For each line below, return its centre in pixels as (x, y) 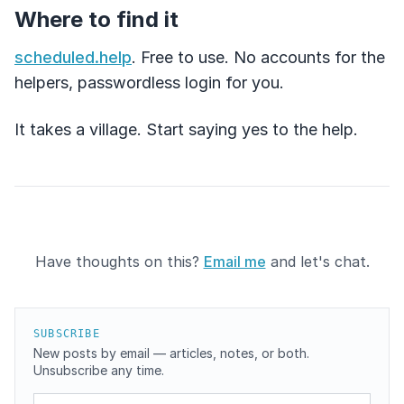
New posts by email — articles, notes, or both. (171, 353)
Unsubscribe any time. (99, 370)
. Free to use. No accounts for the (258, 57)
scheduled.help (73, 57)
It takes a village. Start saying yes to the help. (186, 129)
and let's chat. (317, 262)
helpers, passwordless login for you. (149, 83)
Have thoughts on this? (119, 262)
